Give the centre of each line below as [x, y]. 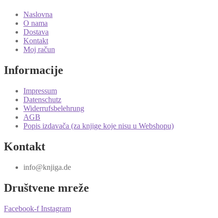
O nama [36, 23]
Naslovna [38, 15]
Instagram [56, 208]
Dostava [36, 32]
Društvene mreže [46, 188]
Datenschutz [42, 99]
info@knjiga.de [47, 167]
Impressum [40, 91]
